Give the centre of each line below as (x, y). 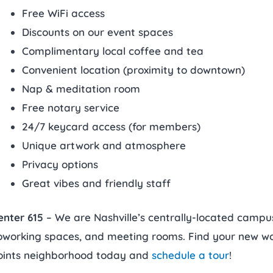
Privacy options (60, 164)
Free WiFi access (63, 13)
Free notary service (70, 107)
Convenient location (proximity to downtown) (133, 69)
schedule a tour (190, 255)
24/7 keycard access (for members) (111, 126)
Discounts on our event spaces (97, 32)
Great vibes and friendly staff (96, 183)
